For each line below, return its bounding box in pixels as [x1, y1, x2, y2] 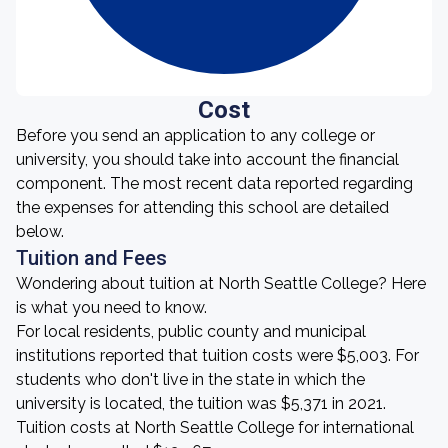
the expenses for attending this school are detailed [16, 198, 389, 217]
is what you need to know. [16, 298, 207, 317]
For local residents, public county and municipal [16, 322, 366, 341]
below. [16, 222, 64, 241]
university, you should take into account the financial [16, 150, 399, 169]
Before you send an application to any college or [16, 126, 375, 145]
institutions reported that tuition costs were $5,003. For [16, 346, 419, 365]
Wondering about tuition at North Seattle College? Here [16, 274, 426, 293]
